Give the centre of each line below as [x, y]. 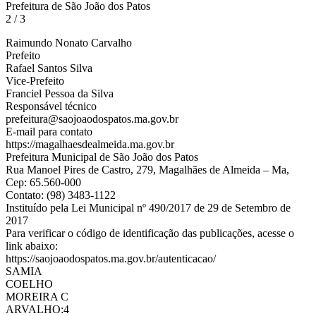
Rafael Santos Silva [49, 68]
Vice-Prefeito [35, 80]
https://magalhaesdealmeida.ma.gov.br [90, 144]
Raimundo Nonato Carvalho [69, 42]
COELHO [29, 284]
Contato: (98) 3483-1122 [61, 195]
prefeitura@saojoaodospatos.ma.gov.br [92, 119]
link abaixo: [32, 245]
